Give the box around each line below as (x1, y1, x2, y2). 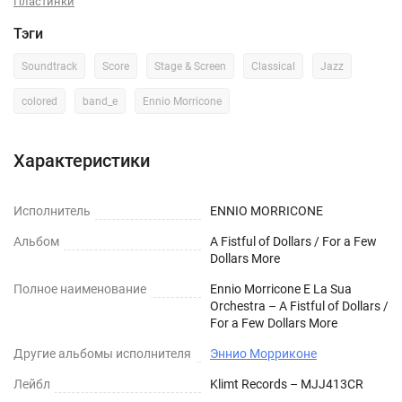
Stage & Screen (154, 60, 226, 73)
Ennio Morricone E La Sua (210, 282, 352, 296)
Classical (251, 60, 295, 73)
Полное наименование (13, 282, 146, 296)
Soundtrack (22, 60, 77, 73)
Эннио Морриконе (210, 346, 317, 361)
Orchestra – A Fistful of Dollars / (210, 299, 389, 313)
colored (22, 95, 57, 108)
